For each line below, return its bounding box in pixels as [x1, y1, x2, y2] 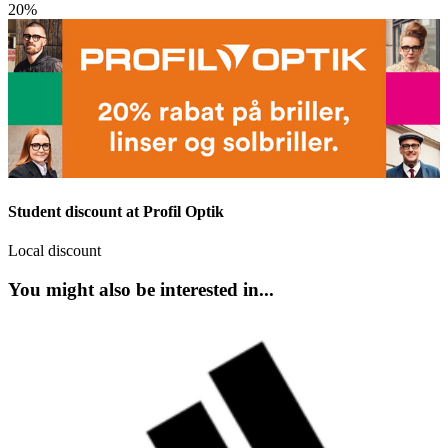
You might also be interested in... [8, 279, 274, 301]
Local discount [8, 242, 101, 260]
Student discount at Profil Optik [8, 203, 224, 221]
